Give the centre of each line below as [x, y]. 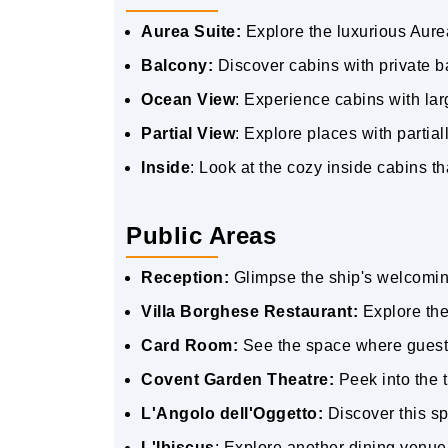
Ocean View [188, 99]
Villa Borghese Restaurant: [249, 311]
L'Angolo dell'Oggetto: [232, 413]
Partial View [188, 133]
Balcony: [177, 65]
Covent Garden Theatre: [237, 379]
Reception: [185, 277]
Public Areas [201, 235]
